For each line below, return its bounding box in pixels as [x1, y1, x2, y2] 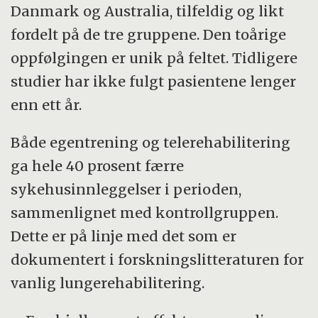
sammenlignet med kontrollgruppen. [11, 203, 279, 221]
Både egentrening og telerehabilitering [11, 133, 291, 151]
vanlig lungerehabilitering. [11, 273, 205, 292]
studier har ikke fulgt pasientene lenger [11, 72, 297, 90]
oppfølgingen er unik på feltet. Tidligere [11, 48, 298, 67]
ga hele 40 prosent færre [11, 156, 185, 175]
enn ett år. [11, 95, 82, 114]
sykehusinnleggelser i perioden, [11, 180, 242, 198]
